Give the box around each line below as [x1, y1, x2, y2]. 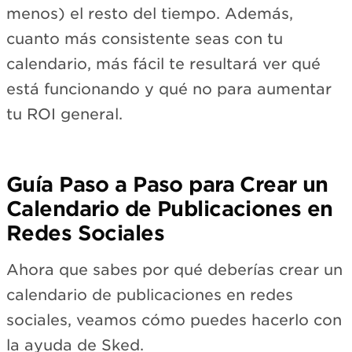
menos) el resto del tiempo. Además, [6, 5, 293, 24]
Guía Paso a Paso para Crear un [6, 172, 328, 197]
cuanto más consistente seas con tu [6, 30, 283, 49]
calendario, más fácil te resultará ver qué [6, 55, 321, 74]
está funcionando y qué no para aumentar [6, 80, 332, 99]
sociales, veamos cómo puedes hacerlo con [6, 310, 342, 329]
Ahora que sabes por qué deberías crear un [6, 260, 343, 279]
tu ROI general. [6, 105, 123, 124]
